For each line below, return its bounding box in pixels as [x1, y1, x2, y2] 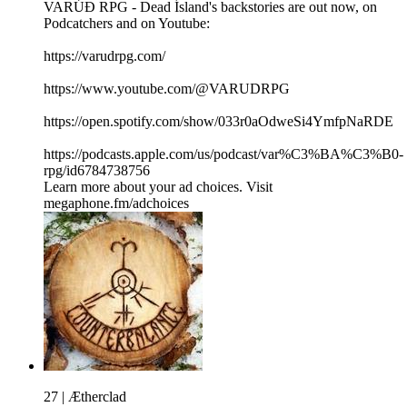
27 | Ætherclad [44, 389, 126, 405]
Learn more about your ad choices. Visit [44, 179, 273, 195]
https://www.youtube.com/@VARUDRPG [44, 81, 290, 97]
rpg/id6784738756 [44, 163, 150, 179]
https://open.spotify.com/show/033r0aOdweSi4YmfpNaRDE [44, 114, 393, 130]
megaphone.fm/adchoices [44, 195, 189, 212]
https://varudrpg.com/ [44, 48, 165, 65]
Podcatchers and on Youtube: [44, 15, 210, 32]
